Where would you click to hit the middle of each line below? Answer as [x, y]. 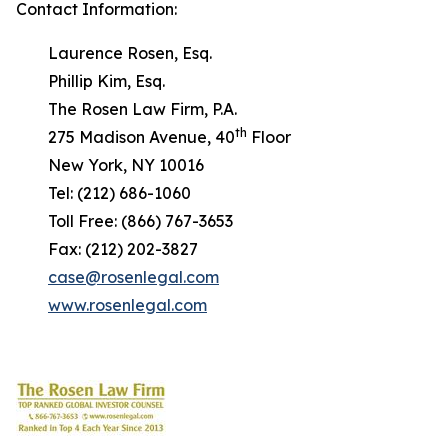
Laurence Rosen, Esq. [114, 53]
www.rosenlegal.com [127, 305]
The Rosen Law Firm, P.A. [126, 109]
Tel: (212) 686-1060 [103, 193]
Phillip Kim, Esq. [90, 81]
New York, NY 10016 [110, 165]
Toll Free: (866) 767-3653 [124, 221]
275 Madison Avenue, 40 [125, 137]
